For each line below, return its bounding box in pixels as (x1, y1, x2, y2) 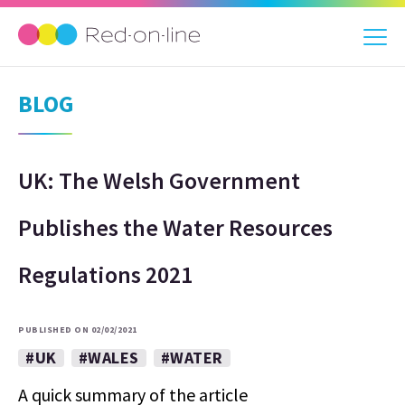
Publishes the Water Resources (18, 212, 333, 242)
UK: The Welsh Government (18, 165, 300, 195)
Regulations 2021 (18, 259, 193, 289)
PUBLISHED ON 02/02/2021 (18, 324, 137, 335)
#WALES (78, 347, 139, 368)
